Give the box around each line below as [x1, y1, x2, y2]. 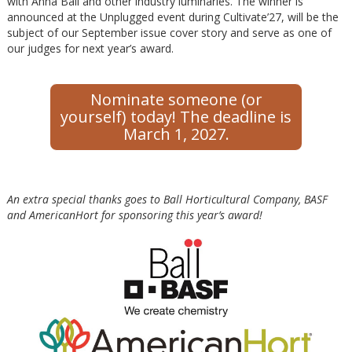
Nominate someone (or [90, 88, 262, 110]
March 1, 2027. [123, 123, 229, 145]
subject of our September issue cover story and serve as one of [7, 24, 332, 40]
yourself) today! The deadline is [60, 105, 291, 127]
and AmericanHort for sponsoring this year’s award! [7, 207, 262, 222]
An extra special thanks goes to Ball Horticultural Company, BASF [7, 191, 328, 207]
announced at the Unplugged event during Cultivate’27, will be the [7, 9, 339, 24]
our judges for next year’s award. [7, 40, 174, 56]
